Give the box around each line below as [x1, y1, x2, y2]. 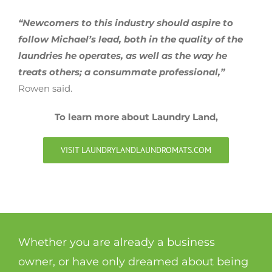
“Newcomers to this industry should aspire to [18, 16, 233, 29]
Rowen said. [18, 82, 72, 94]
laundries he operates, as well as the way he [18, 49, 227, 61]
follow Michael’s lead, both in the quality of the [18, 33, 243, 45]
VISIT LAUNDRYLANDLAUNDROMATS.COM [61, 144, 211, 155]
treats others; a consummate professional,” [18, 66, 225, 78]
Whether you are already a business [18, 235, 215, 249]
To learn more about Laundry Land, [54, 110, 218, 123]
